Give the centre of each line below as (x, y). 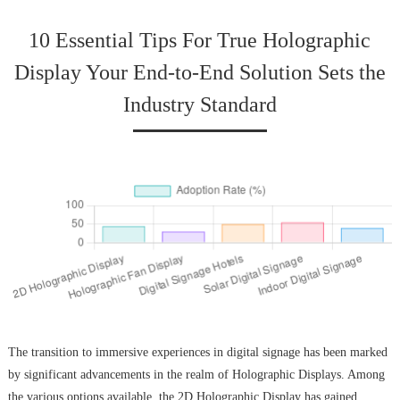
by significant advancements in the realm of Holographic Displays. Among (196, 374)
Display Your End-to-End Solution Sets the (200, 73)
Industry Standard (200, 105)
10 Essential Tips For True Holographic (200, 41)
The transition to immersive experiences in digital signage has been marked (197, 352)
